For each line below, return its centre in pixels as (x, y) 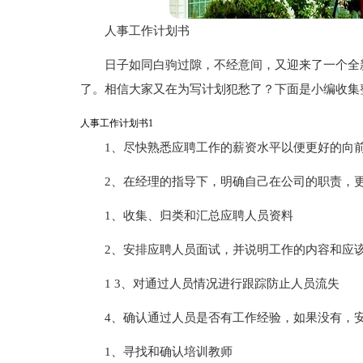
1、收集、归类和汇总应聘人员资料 (199, 216)
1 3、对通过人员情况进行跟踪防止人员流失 (222, 284)
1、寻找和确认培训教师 (168, 352)
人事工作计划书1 (116, 123)
